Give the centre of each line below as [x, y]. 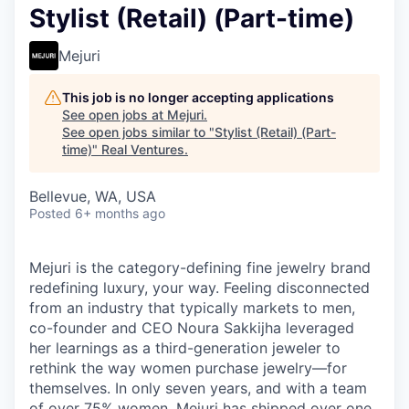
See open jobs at [115, 115]
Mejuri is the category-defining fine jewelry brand [200, 267]
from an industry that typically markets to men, [192, 308]
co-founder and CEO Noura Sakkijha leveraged [192, 328]
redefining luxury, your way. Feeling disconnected [199, 288]
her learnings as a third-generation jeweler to [185, 348]
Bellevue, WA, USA [93, 196]
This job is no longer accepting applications [198, 97]
